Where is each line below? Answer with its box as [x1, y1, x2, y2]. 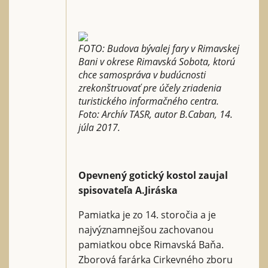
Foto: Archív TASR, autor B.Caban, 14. [78, 107, 233, 121]
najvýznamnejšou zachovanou [78, 223, 214, 236]
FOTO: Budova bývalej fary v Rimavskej [78, 41, 239, 55]
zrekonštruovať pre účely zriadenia [78, 81, 221, 95]
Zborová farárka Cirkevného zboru [78, 252, 233, 266]
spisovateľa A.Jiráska [78, 183, 178, 197]
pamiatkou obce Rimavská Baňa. [78, 237, 224, 251]
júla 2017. [78, 120, 120, 134]
